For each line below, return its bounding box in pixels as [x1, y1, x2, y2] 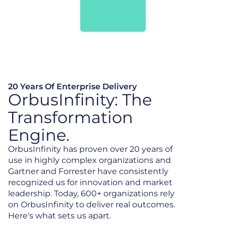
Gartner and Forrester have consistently [8, 166, 168, 176]
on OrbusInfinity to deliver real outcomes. [8, 200, 175, 209]
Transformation [8, 107, 133, 127]
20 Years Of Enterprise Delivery [8, 82, 137, 91]
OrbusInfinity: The [8, 90, 152, 109]
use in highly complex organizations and [8, 155, 171, 165]
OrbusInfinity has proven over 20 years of [8, 144, 173, 154]
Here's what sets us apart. [8, 211, 111, 220]
